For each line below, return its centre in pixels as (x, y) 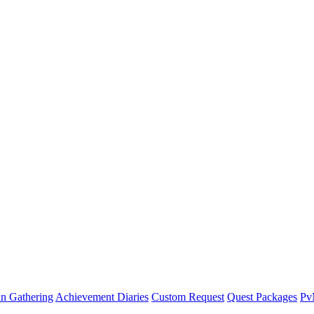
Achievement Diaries (102, 296)
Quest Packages (262, 296)
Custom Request (188, 296)
